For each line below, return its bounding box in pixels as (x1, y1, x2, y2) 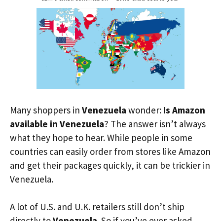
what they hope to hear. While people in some (10, 131, 192, 144)
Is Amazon (163, 104, 205, 116)
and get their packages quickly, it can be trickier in (10, 159, 210, 171)
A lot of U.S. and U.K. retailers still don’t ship (10, 201, 184, 213)
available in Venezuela (10, 117, 104, 130)
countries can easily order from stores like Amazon (10, 145, 211, 157)
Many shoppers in (10, 104, 82, 116)
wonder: (126, 104, 163, 116)
